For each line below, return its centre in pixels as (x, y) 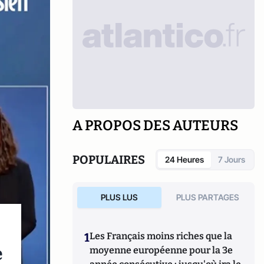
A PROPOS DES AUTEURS (156, 126)
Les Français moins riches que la (161, 236)
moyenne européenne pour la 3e (161, 250)
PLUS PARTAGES (208, 197)
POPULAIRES (109, 160)
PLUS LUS (119, 197)
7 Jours (232, 159)
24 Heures (184, 159)
